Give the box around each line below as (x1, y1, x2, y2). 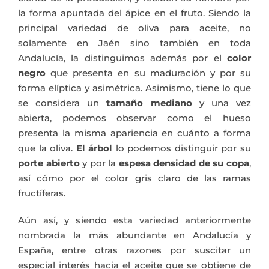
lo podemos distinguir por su (112, 142, 252, 154)
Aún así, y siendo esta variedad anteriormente (18, 214, 251, 226)
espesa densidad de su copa (118, 157, 249, 169)
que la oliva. (18, 142, 76, 154)
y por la (79, 157, 119, 169)
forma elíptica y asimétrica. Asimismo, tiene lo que (18, 82, 251, 94)
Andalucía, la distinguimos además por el (18, 52, 227, 64)
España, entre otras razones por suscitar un (18, 244, 251, 256)
